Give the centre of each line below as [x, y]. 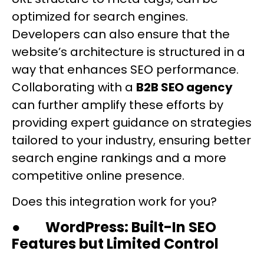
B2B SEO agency [184, 87]
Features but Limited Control [115, 243]
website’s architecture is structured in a [128, 52]
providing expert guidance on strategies [132, 122]
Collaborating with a [74, 87]
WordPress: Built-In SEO [131, 227]
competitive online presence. [98, 175]
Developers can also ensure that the [121, 34]
